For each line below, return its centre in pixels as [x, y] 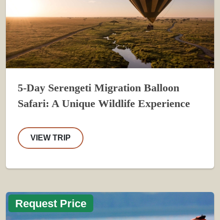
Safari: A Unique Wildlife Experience [104, 103]
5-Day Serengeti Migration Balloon [98, 88]
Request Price [51, 203]
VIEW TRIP [51, 137]
